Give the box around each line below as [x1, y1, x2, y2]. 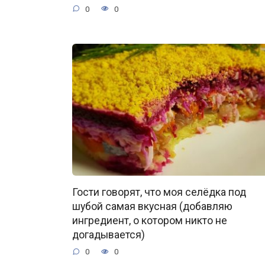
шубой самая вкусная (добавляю [72, 201, 232, 213]
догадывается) [72, 229, 145, 241]
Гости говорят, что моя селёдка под [72, 186, 246, 199]
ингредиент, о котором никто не [72, 215, 227, 227]
